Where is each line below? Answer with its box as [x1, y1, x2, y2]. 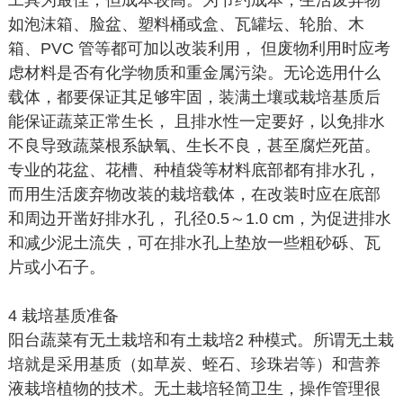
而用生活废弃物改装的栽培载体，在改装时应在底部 [7, 185, 381, 203]
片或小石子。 [7, 258, 105, 276]
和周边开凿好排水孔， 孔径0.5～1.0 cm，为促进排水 [7, 210, 391, 228]
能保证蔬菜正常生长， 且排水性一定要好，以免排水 [7, 112, 385, 130]
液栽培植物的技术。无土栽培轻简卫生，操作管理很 [7, 380, 381, 398]
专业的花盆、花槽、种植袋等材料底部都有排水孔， [7, 161, 381, 179]
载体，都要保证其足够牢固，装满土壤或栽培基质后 [7, 88, 381, 106]
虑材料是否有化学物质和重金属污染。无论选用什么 [7, 64, 381, 82]
